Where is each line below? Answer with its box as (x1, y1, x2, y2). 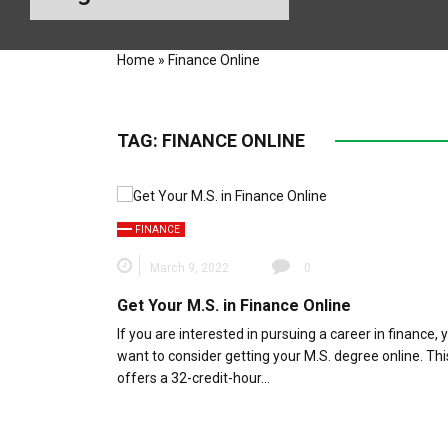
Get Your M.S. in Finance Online (117, 295, 351, 315)
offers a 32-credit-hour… (117, 369, 270, 386)
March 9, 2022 (150, 260, 229, 275)
